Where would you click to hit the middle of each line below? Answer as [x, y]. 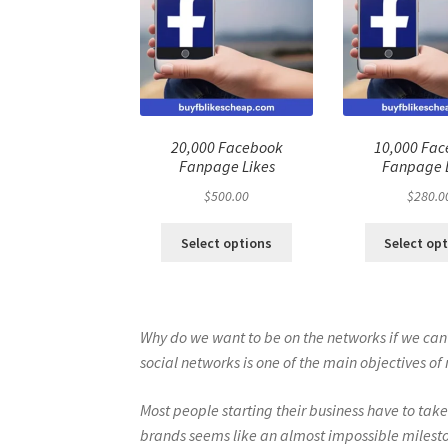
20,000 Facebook [226, 147]
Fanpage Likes [226, 166]
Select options [227, 242]
